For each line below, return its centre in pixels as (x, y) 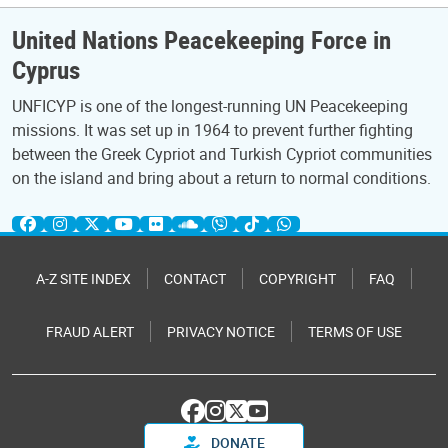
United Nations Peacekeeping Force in (201, 39)
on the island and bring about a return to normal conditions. (221, 178)
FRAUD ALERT (90, 331)
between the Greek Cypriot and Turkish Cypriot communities (222, 154)
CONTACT (195, 278)
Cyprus (46, 69)
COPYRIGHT (297, 278)
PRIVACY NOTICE (221, 331)
